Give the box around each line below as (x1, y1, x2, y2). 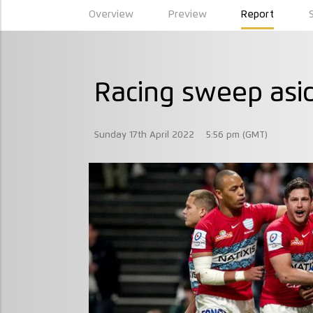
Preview (168, 9, 207, 20)
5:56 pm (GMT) (206, 129, 268, 140)
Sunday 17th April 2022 (94, 129, 194, 140)
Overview (89, 9, 134, 20)
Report (241, 9, 275, 20)
